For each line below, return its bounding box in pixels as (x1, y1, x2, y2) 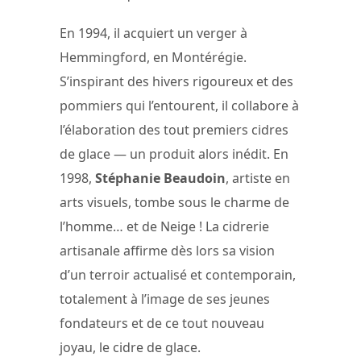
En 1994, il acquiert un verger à (60, 23, 247, 42)
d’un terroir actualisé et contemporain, (60, 265, 296, 284)
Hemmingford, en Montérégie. (60, 48, 247, 66)
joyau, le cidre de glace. (60, 338, 201, 356)
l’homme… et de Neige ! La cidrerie (60, 217, 269, 235)
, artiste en (226, 168, 290, 187)
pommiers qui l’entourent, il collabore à (60, 96, 299, 114)
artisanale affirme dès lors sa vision (60, 241, 275, 259)
